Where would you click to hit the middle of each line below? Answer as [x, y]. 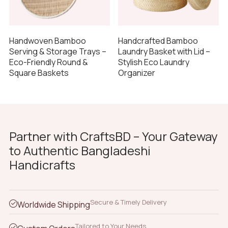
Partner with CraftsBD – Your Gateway [113, 136]
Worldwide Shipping [53, 205]
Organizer [137, 73]
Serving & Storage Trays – [58, 52]
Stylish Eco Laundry [154, 62]
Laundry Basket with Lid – [164, 52]
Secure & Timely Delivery [128, 202]
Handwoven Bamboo [47, 41]
